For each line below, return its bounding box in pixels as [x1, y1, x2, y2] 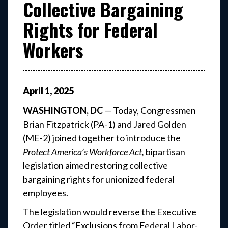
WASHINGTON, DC [23, 105, 103, 117]
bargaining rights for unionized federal [23, 174, 175, 185]
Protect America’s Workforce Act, [23, 146, 144, 158]
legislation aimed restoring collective [23, 160, 168, 172]
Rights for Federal [23, 15, 158, 43]
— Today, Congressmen [103, 105, 196, 117]
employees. [23, 187, 68, 199]
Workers [23, 36, 83, 63]
